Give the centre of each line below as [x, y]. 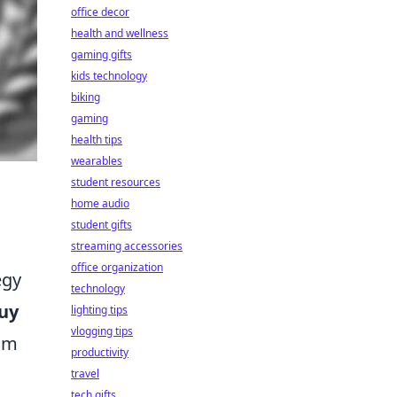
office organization [117, 267]
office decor [100, 12]
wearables [97, 161]
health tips [97, 140]
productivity [100, 352]
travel [85, 374]
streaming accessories [127, 246]
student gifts [101, 225]
